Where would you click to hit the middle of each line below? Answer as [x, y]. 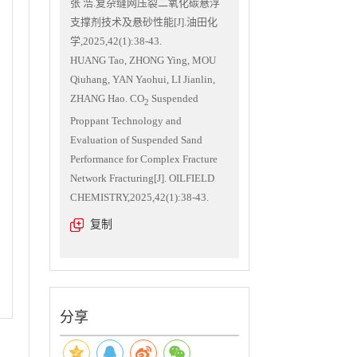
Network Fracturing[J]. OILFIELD [142, 178]
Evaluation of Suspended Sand [136, 139]
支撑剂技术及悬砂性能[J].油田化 [144, 22]
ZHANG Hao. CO [107, 98]
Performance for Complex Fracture [144, 159]
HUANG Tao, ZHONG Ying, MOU [143, 60]
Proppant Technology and [126, 120]
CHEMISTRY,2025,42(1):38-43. [139, 197]
